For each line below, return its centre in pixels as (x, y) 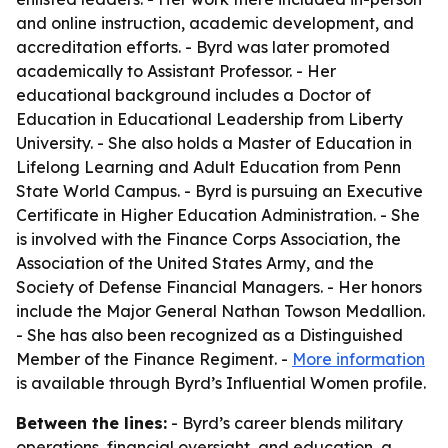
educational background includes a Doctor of (193, 95)
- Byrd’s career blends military (285, 423)
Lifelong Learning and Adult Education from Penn (208, 167)
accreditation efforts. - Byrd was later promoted (203, 47)
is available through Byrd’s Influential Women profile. (221, 383)
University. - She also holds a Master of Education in (214, 143)
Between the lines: (91, 423)
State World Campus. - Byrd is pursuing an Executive (219, 191)
